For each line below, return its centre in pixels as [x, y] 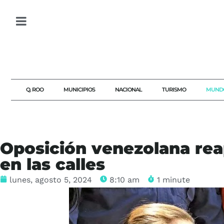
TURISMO [174, 89]
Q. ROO [35, 89]
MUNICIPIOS [79, 89]
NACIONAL [128, 89]
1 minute [173, 180]
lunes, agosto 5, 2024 [51, 180]
